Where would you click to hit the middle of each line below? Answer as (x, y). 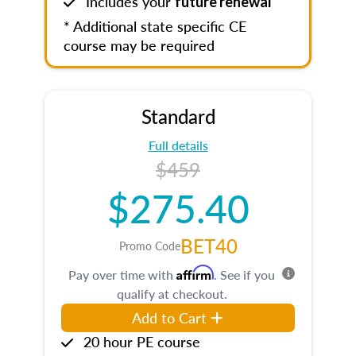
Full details (178, 145)
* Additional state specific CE (155, 26)
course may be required (139, 45)
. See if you (244, 275)
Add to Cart (170, 317)
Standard (178, 116)
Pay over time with (122, 275)
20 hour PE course (142, 341)
